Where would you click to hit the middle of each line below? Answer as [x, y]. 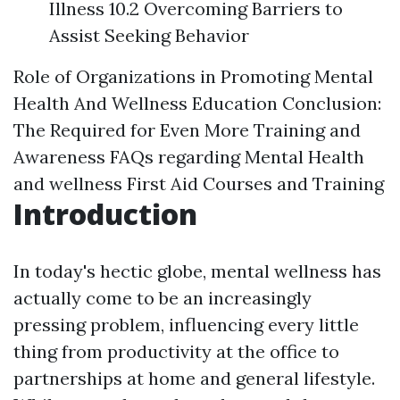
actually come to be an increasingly [162, 298]
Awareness [59, 157]
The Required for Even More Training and [187, 130]
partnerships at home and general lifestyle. [194, 378]
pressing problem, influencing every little [186, 325]
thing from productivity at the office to [176, 351]
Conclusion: [332, 103]
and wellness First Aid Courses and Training [199, 183]
